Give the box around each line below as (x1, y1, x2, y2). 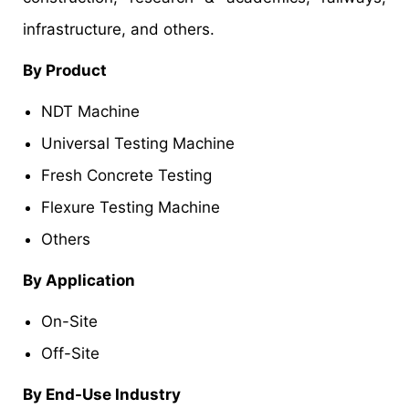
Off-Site (41, 343, 100, 362)
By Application (23, 270, 135, 289)
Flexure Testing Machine (41, 197, 220, 216)
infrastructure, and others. (23, 19, 215, 38)
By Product (23, 60, 107, 79)
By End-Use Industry (23, 384, 181, 404)
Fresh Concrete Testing (41, 165, 212, 184)
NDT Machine (41, 101, 140, 121)
